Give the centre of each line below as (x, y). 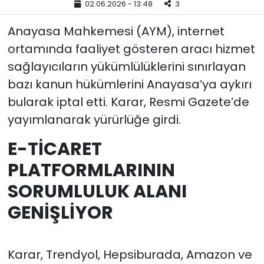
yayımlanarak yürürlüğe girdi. (94, 119)
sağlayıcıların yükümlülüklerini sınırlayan (126, 66)
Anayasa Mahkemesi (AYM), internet (116, 31)
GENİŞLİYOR (60, 212)
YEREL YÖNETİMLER (80, 28)
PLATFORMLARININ (91, 170)
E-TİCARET (55, 148)
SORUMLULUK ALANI (97, 191)
